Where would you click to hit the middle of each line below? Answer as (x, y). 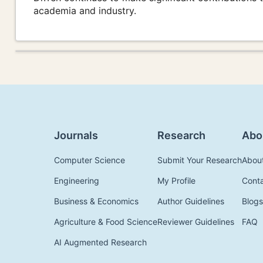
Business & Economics (96, 201)
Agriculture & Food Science (106, 222)
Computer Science (90, 160)
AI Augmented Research (100, 242)
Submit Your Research (200, 160)
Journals (76, 136)
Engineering (77, 181)
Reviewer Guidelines (196, 222)
